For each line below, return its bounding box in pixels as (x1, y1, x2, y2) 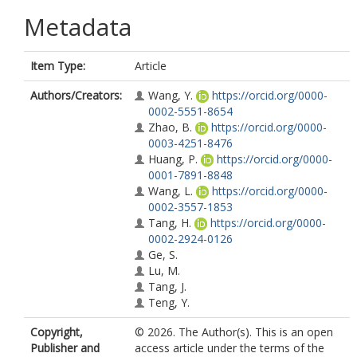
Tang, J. (148, 279, 186, 294)
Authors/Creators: (30, 88, 122, 103)
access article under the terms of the (135, 340, 324, 355)
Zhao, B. (148, 120, 192, 135)
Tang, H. (148, 215, 191, 230)
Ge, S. (148, 247, 178, 262)
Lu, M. (148, 263, 180, 278)
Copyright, (30, 324, 83, 339)
